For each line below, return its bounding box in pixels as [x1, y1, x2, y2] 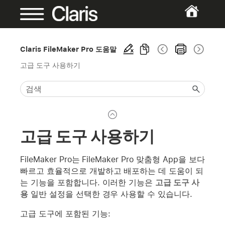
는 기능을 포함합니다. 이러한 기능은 [20, 177, 156, 187]
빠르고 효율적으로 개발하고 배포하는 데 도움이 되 [20, 166, 204, 176]
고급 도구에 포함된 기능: [20, 208, 110, 218]
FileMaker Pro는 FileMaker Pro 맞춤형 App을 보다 [20, 154, 205, 164]
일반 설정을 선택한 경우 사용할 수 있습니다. [28, 189, 193, 199]
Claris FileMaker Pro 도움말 [20, 45, 117, 53]
